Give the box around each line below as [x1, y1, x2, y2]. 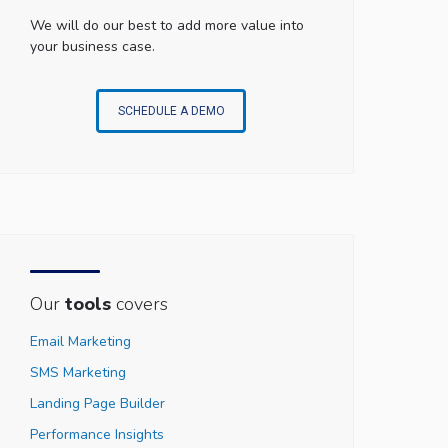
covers [110, 292, 168, 316]
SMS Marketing [29, 363, 126, 382]
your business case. [29, 37, 155, 56]
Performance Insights [29, 425, 164, 444]
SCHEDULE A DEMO [117, 104, 225, 118]
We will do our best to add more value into [29, 16, 304, 35]
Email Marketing [29, 332, 131, 351]
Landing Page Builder [29, 394, 165, 413]
